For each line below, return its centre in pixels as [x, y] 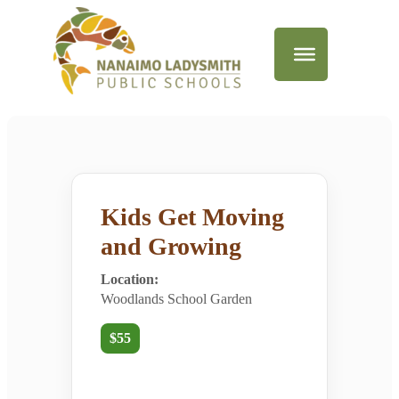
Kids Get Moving [192, 217]
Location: [130, 279]
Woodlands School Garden [176, 299]
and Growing [171, 246]
